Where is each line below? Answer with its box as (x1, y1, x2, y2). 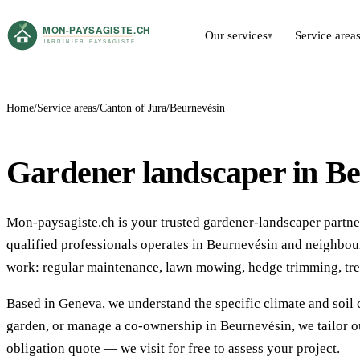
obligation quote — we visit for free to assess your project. (6, 341, 340, 357)
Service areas (37, 102, 96, 114)
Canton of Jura (100, 102, 166, 114)
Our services (205, 29, 268, 42)
